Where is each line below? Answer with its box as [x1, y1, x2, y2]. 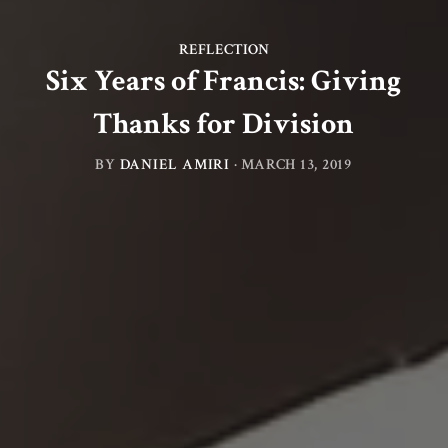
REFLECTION [178, 40, 269, 60]
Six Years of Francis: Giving [46, 62, 402, 102]
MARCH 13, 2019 [241, 154, 353, 175]
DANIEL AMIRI [119, 154, 230, 175]
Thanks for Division [93, 105, 355, 145]
